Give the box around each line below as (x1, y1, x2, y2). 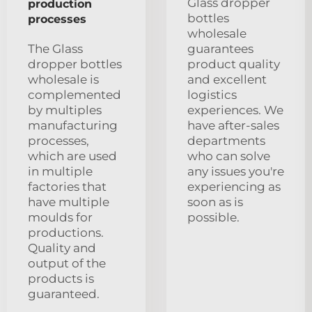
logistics (187, 87, 237, 102)
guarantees (187, 41, 253, 56)
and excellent (187, 72, 267, 86)
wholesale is (28, 72, 99, 86)
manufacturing (28, 118, 118, 132)
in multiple (28, 164, 93, 178)
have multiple (28, 194, 109, 209)
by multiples (28, 102, 102, 117)
